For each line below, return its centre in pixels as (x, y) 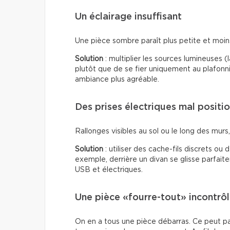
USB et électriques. (109, 170)
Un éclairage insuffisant (128, 17)
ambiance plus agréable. (117, 79)
